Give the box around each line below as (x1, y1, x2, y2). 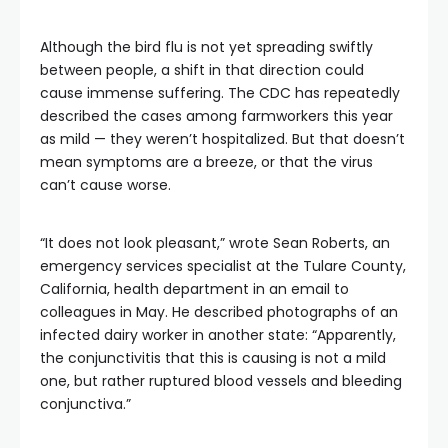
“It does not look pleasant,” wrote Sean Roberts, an (40, 233, 390, 253)
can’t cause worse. (40, 175, 171, 195)
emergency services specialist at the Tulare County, (40, 256, 406, 276)
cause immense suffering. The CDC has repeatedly (40, 83, 400, 103)
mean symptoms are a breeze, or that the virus (40, 152, 373, 172)
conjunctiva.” (40, 394, 131, 414)
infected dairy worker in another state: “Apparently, (40, 325, 396, 345)
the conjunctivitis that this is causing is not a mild (40, 348, 386, 368)
